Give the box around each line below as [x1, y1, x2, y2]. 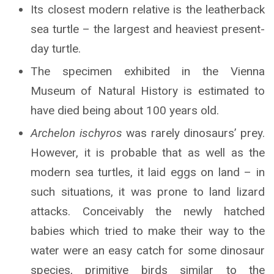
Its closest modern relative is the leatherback [31, 2, 265, 17]
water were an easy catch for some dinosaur [31, 243, 265, 257]
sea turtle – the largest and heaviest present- [31, 21, 265, 36]
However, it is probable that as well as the [31, 145, 265, 160]
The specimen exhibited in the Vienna [31, 64, 265, 78]
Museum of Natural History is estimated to [31, 83, 265, 98]
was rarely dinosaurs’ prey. [122, 125, 265, 140]
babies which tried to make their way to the [31, 223, 265, 238]
